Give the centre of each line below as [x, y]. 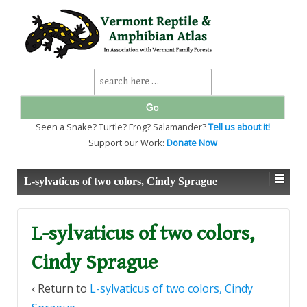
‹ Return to [61, 288]
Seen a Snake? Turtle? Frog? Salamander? [122, 127]
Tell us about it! [239, 127]
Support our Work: [127, 143]
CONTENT [37, 70]
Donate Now [192, 143]
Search [109, 77]
